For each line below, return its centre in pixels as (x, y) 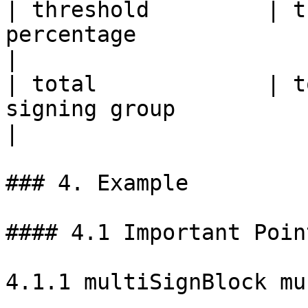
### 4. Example (97, 183)
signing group (90, 109)
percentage (71, 34)
